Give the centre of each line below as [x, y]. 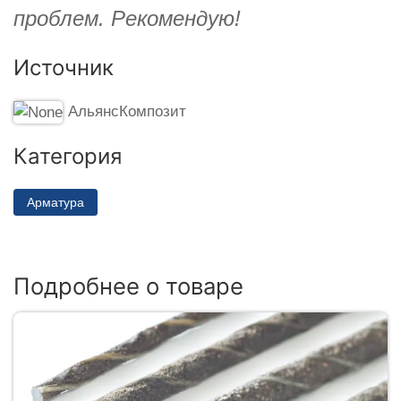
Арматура [55, 202]
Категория [68, 156]
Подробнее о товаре [128, 286]
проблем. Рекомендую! [127, 18]
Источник [64, 67]
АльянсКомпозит [127, 111]
